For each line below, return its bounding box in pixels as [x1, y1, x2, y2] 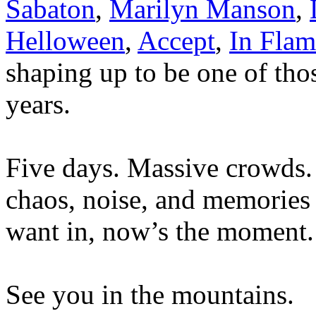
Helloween [6, 25, 125, 56]
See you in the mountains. [6, 279, 294, 310]
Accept [138, 25, 215, 56]
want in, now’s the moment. [6, 215, 314, 246]
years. [6, 88, 71, 119]
